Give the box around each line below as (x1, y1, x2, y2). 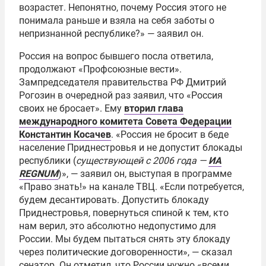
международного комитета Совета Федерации (19, 116, 232, 127)
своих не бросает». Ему (19, 103, 124, 114)
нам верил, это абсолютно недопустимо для (19, 220, 216, 232)
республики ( (19, 155, 76, 166)
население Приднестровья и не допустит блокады (19, 142, 242, 153)
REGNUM (19, 168, 58, 179)
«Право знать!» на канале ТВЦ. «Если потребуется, (19, 181, 244, 192)
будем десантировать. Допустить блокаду (19, 194, 209, 205)
